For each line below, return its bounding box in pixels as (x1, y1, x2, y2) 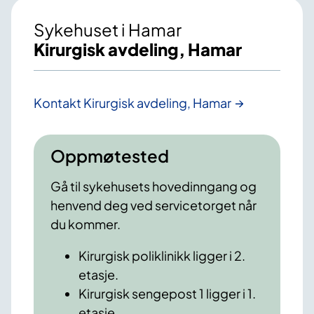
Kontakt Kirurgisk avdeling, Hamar (34, 95, 231, 111)
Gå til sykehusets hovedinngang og (50, 178, 257, 195)
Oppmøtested (50, 145, 169, 167)
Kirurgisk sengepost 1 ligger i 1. (78, 285, 256, 302)
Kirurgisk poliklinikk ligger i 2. (78, 247, 245, 264)
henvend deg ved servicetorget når (50, 197, 257, 214)
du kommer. (50, 216, 121, 233)
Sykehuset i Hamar (34, 19, 182, 41)
